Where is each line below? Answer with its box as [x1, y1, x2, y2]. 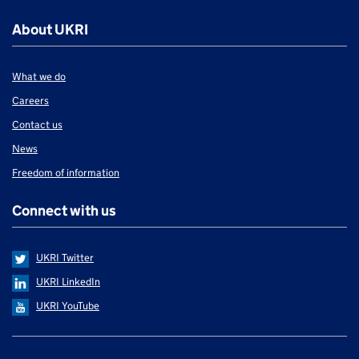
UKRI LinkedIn [36, 274, 100, 288]
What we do [12, 69, 66, 83]
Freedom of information [12, 165, 119, 179]
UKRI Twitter [36, 250, 94, 264]
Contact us [12, 117, 63, 131]
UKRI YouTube [36, 298, 99, 313]
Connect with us [12, 201, 116, 220]
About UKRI [12, 20, 88, 38]
